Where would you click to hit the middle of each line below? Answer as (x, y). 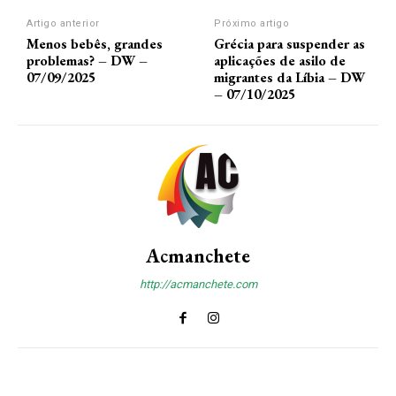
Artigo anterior (63, 24)
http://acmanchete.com (198, 285)
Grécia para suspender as (290, 44)
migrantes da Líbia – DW (290, 78)
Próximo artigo (252, 24)
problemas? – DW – (87, 61)
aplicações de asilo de (280, 61)
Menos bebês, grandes (95, 44)
